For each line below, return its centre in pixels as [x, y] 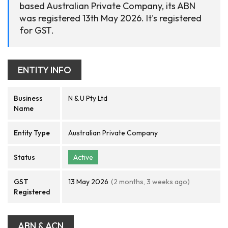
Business [28, 98]
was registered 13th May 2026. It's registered [110, 18]
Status [24, 157]
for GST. [37, 30]
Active [83, 157]
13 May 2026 [88, 182]
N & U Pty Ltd [88, 98]
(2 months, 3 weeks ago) [150, 182]
